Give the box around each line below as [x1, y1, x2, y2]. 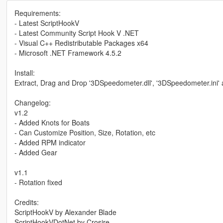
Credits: [14, 197, 39, 208]
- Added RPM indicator [14, 137, 86, 148]
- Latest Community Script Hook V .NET [14, 28, 139, 38]
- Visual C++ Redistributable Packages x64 [14, 38, 148, 48]
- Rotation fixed [14, 177, 62, 188]
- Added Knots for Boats [14, 117, 90, 128]
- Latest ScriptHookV [14, 18, 79, 28]
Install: [14, 68, 35, 78]
